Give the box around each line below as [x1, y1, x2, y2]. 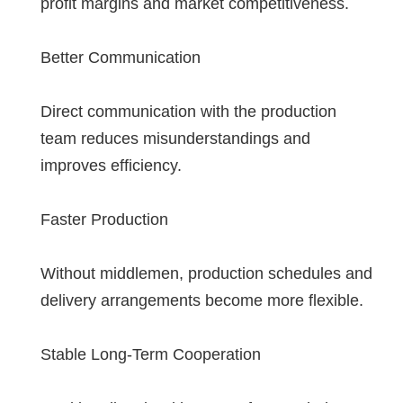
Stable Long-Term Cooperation [40, 345, 261, 363]
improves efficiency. [40, 156, 182, 175]
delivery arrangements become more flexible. [40, 291, 363, 309]
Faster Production [40, 210, 168, 228]
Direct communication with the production [40, 102, 336, 121]
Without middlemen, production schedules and [40, 264, 372, 282]
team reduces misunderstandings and [40, 129, 310, 148]
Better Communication [40, 48, 201, 67]
